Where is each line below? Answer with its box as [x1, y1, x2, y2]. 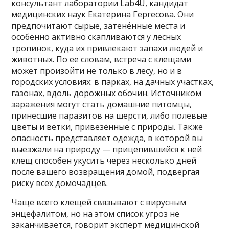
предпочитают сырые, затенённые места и [11, 19, 186, 31]
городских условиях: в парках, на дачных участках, [11, 76, 214, 87]
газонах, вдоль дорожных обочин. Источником [11, 87, 202, 99]
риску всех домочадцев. [11, 177, 108, 189]
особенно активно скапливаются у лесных [11, 31, 181, 42]
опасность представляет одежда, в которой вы [11, 132, 203, 144]
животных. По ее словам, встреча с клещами [11, 53, 192, 65]
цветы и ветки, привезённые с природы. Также [11, 121, 203, 132]
